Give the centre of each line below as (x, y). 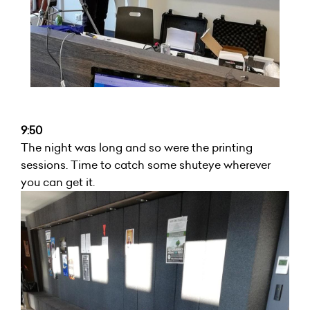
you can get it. (58, 182)
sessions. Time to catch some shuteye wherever (146, 165)
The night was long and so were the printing (137, 148)
